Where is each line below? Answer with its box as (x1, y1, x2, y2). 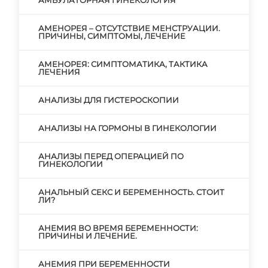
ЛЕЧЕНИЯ (38, 67, 80, 77)
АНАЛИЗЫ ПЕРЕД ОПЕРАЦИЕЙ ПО (38, 151, 184, 161)
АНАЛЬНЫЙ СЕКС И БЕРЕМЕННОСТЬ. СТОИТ (38, 187, 224, 197)
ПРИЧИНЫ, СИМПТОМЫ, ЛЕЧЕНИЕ (38, 31, 185, 41)
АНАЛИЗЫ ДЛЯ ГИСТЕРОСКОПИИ (38, 95, 179, 105)
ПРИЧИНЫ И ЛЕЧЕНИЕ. (38, 231, 137, 240)
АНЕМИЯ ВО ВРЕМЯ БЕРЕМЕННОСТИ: (38, 223, 198, 233)
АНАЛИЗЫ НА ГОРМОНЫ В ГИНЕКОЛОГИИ (38, 123, 217, 133)
